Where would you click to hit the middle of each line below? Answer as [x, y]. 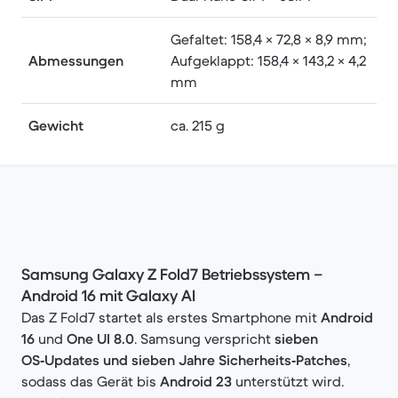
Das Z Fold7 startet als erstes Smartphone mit [171, 317]
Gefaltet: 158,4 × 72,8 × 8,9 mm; [269, 39]
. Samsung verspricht [204, 338]
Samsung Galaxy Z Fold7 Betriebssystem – [172, 275]
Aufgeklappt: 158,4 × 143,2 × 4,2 [268, 60]
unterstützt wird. [288, 381]
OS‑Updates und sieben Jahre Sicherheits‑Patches [184, 360]
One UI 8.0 [100, 338]
